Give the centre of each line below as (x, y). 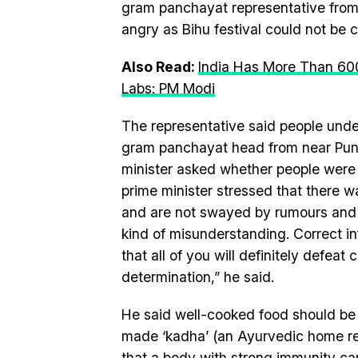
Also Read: (160, 67)
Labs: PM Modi (168, 88)
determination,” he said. (198, 277)
